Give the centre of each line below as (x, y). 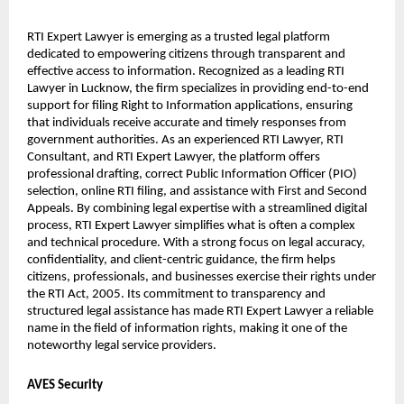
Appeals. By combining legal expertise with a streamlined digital (197, 208)
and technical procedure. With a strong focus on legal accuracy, (196, 243)
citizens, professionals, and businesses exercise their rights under (202, 277)
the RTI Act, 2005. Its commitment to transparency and (176, 294)
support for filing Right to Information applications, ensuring (190, 106)
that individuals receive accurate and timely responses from (187, 123)
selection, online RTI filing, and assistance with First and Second (197, 191)
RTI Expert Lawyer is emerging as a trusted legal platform (179, 37)
